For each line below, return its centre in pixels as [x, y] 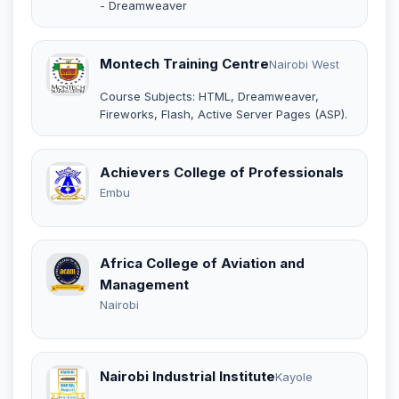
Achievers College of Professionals [222, 172]
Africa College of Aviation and [202, 263]
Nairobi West [304, 64]
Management [144, 284]
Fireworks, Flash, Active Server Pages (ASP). [224, 114]
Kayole [294, 377]
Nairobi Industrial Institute [187, 377]
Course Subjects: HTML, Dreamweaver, [209, 96]
